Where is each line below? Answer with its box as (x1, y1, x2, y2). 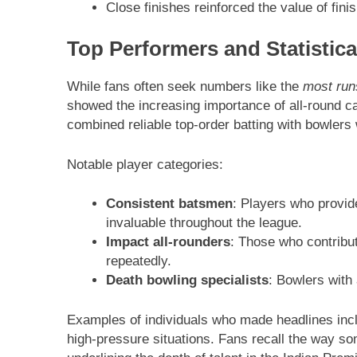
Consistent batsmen (105, 196, 233, 212)
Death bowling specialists (105, 273, 269, 288)
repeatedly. (105, 253, 171, 269)
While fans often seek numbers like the (67, 79, 303, 95)
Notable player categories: (67, 156, 223, 172)
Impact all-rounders (105, 234, 230, 250)
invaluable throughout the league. (105, 215, 302, 231)
